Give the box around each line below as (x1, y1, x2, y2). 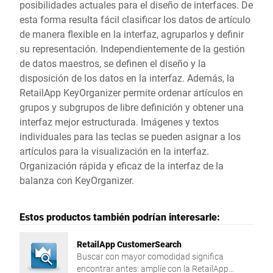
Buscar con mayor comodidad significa (77, 250, 224, 262)
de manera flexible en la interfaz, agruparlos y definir (19, 27, 244, 40)
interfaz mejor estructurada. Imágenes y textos (19, 115, 219, 128)
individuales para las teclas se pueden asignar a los (19, 130, 241, 143)
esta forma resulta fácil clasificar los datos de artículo (19, 13, 250, 26)
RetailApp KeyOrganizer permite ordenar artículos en (19, 86, 243, 99)
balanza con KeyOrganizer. (19, 174, 134, 186)
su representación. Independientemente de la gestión (19, 42, 245, 55)
